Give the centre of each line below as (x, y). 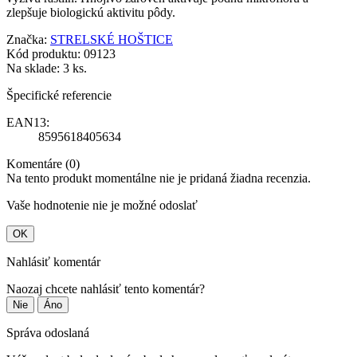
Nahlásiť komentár (53, 262)
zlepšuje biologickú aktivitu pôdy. (91, 13)
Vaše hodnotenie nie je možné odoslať (102, 206)
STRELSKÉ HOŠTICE (112, 40)
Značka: (27, 40)
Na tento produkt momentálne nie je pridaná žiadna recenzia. (159, 178)
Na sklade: (33, 69)
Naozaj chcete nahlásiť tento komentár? (106, 289)
